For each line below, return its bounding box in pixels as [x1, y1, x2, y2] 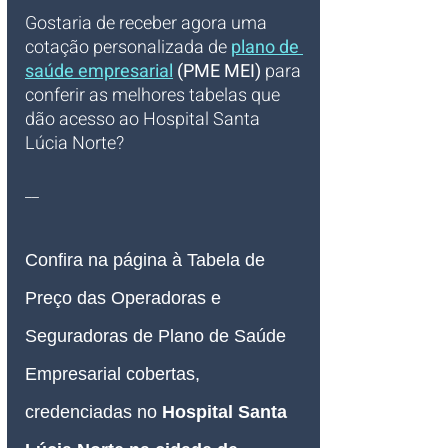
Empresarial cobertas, [25, 364, 205, 384]
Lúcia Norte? [25, 130, 124, 157]
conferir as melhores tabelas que [25, 82, 284, 109]
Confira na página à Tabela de [25, 250, 270, 270]
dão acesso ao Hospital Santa [25, 106, 264, 133]
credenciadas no [25, 402, 162, 422]
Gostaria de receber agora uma [25, 10, 271, 37]
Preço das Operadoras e [25, 288, 226, 308]
